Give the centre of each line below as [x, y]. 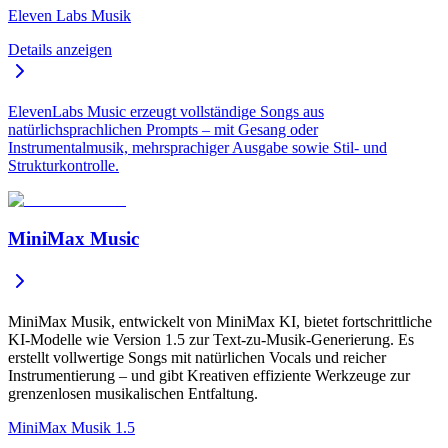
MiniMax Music [73, 238]
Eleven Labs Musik [69, 16]
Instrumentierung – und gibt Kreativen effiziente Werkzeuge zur [209, 375]
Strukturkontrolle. [63, 166]
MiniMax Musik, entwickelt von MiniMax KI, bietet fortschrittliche [220, 321]
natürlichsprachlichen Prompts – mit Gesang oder [163, 130]
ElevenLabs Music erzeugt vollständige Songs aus [166, 112]
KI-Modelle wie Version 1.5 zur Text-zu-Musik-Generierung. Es [211, 339]
